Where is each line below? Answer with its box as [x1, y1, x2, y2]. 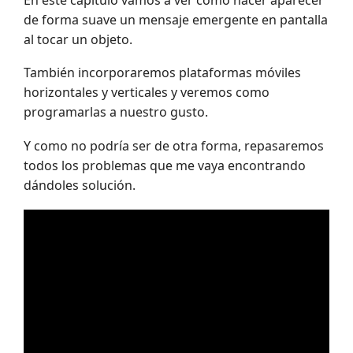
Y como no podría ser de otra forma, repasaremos [24, 136, 324, 154]
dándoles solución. [24, 176, 136, 194]
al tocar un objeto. [24, 30, 132, 48]
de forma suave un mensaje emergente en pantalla [24, 10, 328, 28]
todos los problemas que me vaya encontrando [24, 156, 306, 174]
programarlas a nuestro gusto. [24, 103, 208, 121]
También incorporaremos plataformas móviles [24, 64, 301, 82]
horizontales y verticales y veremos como [24, 84, 269, 102]
